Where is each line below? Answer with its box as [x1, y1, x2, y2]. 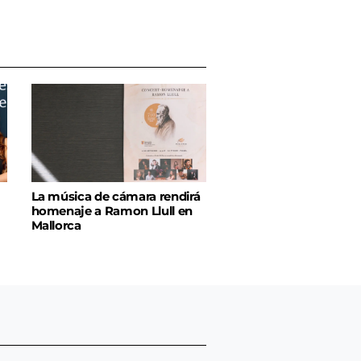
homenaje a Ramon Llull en [31, 204, 193, 219]
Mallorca [31, 218, 81, 234]
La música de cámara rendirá [31, 189, 201, 205]
